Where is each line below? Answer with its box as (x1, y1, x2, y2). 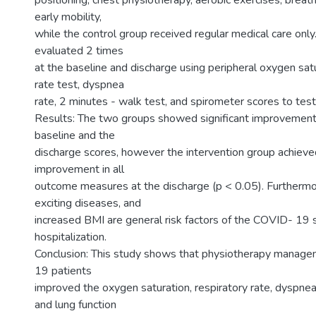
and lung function (35, 297, 116, 312)
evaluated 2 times (35, 43, 123, 59)
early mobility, (35, 9, 102, 25)
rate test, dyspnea (35, 77, 124, 92)
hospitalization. (35, 229, 107, 245)
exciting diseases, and (35, 195, 141, 211)
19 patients (35, 263, 92, 279)
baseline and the (35, 128, 115, 143)
